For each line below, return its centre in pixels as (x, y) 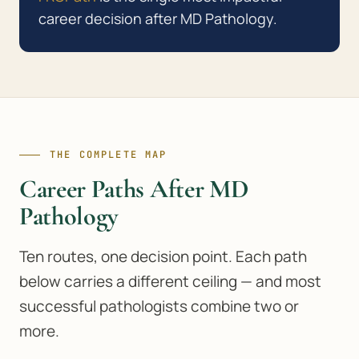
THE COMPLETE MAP (109, 155)
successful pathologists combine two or (159, 306)
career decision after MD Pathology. (158, 18)
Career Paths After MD (134, 189)
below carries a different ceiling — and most (170, 281)
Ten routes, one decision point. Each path (163, 256)
